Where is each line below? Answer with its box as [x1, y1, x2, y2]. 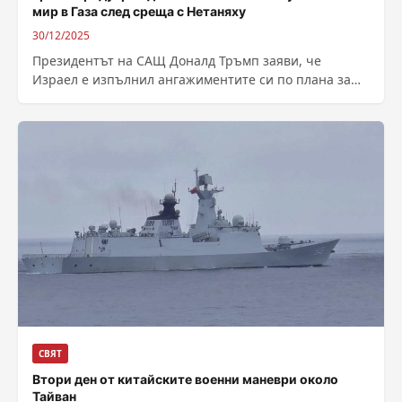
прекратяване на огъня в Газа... [32, 89, 231, 107]
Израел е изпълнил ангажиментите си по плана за [32, 70, 351, 88]
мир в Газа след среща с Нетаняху [32, 3, 246, 19]
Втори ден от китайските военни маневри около [32, 371, 338, 387]
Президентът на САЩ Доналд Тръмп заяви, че [32, 51, 321, 69]
